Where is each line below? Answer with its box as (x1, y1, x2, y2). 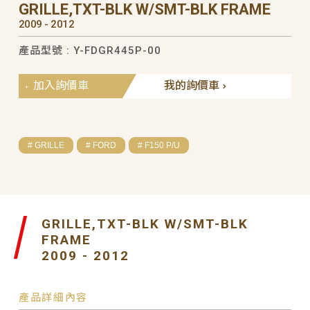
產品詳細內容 (18, 291, 89, 304)
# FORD (85, 140, 116, 150)
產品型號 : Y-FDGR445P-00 (18, 44, 161, 57)
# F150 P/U (137, 140, 180, 150)
